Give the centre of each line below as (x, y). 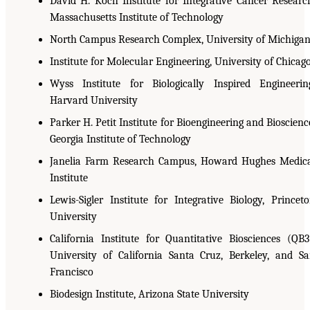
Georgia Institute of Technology (120, 139)
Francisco (72, 272)
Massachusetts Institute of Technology (137, 17)
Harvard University (94, 100)
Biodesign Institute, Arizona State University (149, 294)
